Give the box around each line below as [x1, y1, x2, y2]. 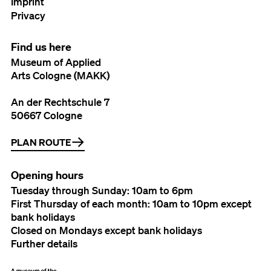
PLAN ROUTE [11, 136, 71, 149]
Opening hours [11, 168, 83, 183]
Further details [11, 237, 77, 250]
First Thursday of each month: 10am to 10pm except [11, 197, 252, 211]
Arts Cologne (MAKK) [11, 69, 109, 82]
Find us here [11, 40, 71, 54]
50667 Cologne [11, 109, 82, 122]
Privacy [11, 9, 45, 22]
